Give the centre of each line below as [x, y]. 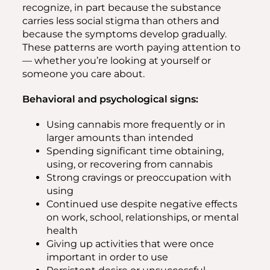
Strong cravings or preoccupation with [139, 177]
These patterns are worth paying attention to [131, 47]
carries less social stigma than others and [121, 21]
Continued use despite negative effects [142, 204]
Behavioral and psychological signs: [110, 99]
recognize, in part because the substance [122, 8]
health [62, 231]
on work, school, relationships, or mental [143, 217]
